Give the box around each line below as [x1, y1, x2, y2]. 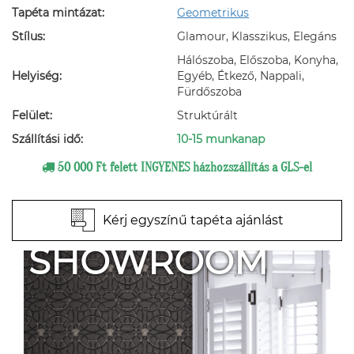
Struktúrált [177, 108, 238, 123]
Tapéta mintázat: [12, 6, 104, 21]
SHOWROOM [28, 239, 268, 284]
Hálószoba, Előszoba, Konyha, [177, 53, 338, 68]
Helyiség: [12, 69, 62, 84]
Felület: [12, 108, 52, 123]
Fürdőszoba [177, 85, 242, 100]
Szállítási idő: [12, 132, 83, 147]
